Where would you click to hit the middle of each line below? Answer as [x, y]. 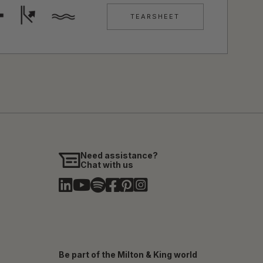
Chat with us [107, 164]
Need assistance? [119, 155]
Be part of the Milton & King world [128, 255]
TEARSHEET [155, 16]
